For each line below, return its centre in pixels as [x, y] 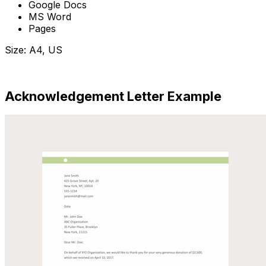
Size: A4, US [34, 50]
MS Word [50, 17]
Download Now [40, 72]
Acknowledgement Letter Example [113, 96]
